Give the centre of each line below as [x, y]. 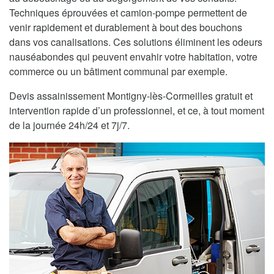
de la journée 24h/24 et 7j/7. [69, 125]
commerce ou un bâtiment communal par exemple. [118, 72]
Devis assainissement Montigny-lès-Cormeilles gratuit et [131, 96]
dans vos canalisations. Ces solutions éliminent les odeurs [136, 42]
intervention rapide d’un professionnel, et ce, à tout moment [137, 111]
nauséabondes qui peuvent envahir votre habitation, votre [133, 57]
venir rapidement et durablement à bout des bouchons [126, 28]
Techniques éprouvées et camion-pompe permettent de [128, 13]
